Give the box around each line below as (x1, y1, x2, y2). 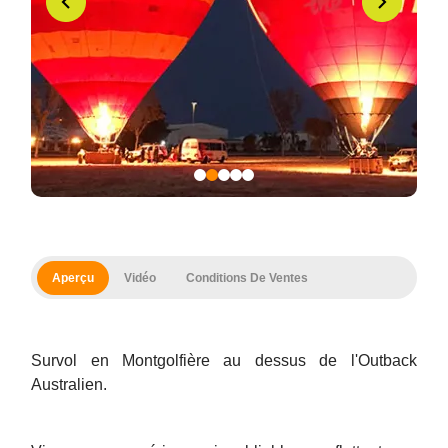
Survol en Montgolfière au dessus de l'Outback (31, 351, 417, 369)
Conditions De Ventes (186, 270, 309, 285)
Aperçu (52, 270, 95, 285)
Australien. (31, 375, 108, 393)
